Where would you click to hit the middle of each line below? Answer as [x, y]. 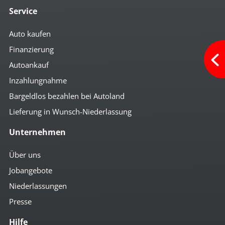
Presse [20, 202]
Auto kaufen [30, 33]
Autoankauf [29, 65]
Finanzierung [31, 49]
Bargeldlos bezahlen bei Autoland [67, 96]
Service [23, 11]
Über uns [25, 155]
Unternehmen [37, 132]
